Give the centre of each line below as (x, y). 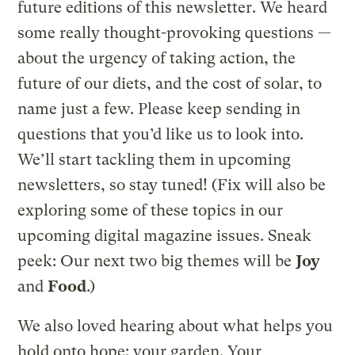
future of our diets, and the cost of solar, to (170, 84)
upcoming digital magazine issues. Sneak (165, 236)
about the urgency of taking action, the (157, 59)
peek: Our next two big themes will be (157, 261)
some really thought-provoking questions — (175, 33)
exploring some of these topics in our (151, 211)
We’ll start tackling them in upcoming (155, 160)
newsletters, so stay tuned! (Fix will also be (172, 185)
